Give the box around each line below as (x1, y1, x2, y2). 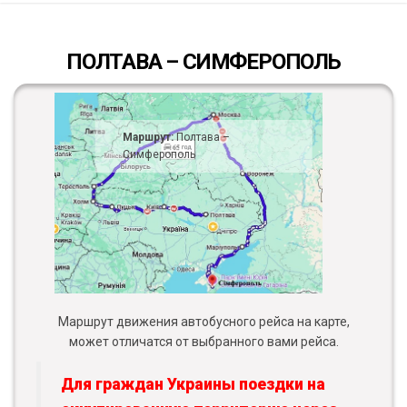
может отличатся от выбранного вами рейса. (68, 334, 339, 350)
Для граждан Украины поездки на (61, 375, 325, 394)
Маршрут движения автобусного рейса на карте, (57, 314, 350, 330)
